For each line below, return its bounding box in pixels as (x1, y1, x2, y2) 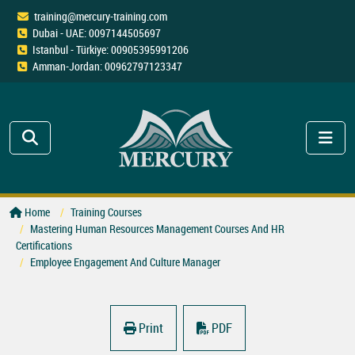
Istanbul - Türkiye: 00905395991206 (32, 42, 189, 57)
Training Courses (71, 204, 142, 220)
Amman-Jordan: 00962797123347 (32, 59, 182, 74)
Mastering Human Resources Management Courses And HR (30, 221, 284, 237)
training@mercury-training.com (34, 9, 167, 24)
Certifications (16, 238, 72, 254)
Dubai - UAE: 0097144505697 (32, 25, 161, 40)
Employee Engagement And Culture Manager (30, 254, 220, 270)
